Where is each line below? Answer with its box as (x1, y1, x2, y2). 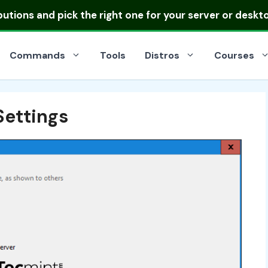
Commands (10, 49, 65, 62)
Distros (145, 49, 179, 62)
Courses (214, 49, 254, 62)
